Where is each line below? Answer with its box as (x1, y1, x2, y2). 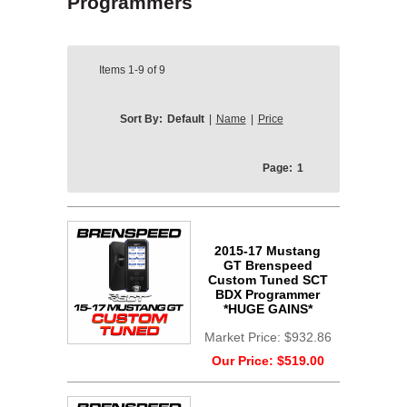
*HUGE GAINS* (223, 302, 313, 316)
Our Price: (211, 353, 277, 368)
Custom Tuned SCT (207, 273, 328, 287)
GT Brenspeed (223, 258, 313, 273)
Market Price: (203, 330, 284, 344)
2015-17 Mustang (214, 243, 321, 258)
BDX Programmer (215, 287, 320, 302)
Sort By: (119, 113, 163, 125)
